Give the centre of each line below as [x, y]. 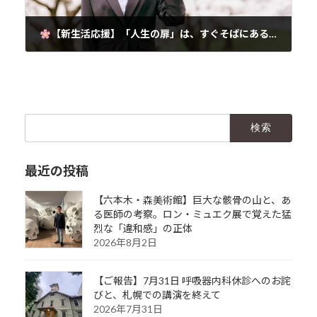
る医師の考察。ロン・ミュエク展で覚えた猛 [192, 214]
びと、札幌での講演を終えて [157, 295]
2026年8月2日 [125, 243]
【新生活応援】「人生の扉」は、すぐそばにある [160, 34]
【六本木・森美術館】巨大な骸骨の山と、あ [192, 200]
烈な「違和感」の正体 [143, 229]
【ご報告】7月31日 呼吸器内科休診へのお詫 [192, 281]
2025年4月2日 [64, 57]
